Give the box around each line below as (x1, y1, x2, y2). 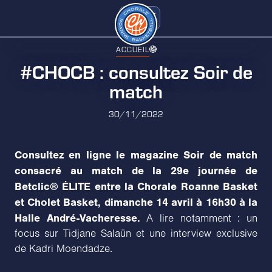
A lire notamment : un (140, 212, 258, 225)
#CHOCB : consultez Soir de (19, 58, 253, 84)
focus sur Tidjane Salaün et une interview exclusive (15, 227, 257, 240)
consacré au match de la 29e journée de (15, 164, 257, 177)
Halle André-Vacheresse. (15, 211, 140, 225)
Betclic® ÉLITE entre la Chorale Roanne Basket (15, 180, 257, 193)
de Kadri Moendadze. (15, 242, 112, 255)
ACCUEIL (115, 44, 149, 54)
